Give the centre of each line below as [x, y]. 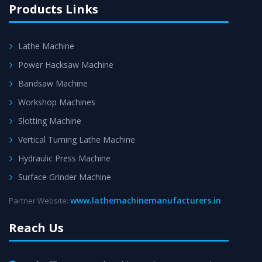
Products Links [54, 9]
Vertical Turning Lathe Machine [77, 140]
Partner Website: [39, 201]
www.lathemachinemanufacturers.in [146, 201]
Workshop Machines [57, 102]
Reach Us [36, 228]
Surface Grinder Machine [65, 177]
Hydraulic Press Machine [64, 158]
